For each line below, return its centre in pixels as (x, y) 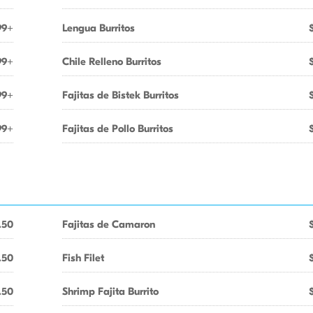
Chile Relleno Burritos (112, 61)
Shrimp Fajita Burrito (110, 291)
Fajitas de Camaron (109, 224)
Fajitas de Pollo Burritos (118, 129)
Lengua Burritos (99, 28)
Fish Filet (83, 258)
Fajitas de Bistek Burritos (121, 95)
